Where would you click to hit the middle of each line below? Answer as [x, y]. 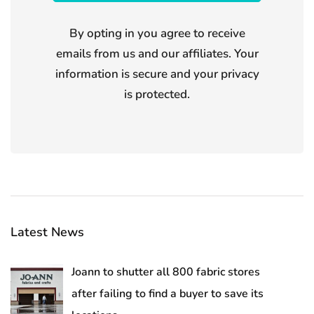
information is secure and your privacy [157, 74]
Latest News [47, 232]
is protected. [157, 95]
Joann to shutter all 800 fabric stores [166, 272]
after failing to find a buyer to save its [168, 294]
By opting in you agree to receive [157, 34]
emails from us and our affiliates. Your [157, 54]
